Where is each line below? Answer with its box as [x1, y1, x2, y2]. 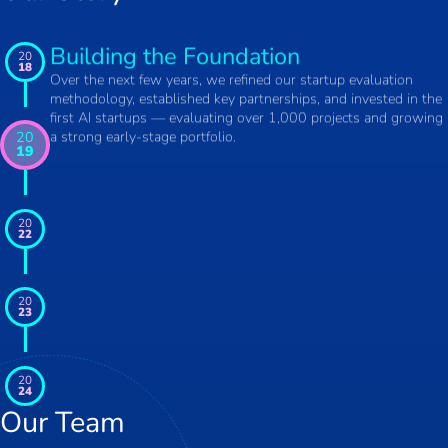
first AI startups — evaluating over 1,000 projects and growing [50, 107, 443, 127]
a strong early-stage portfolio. [50, 126, 236, 146]
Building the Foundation [50, 39, 300, 72]
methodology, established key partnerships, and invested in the [50, 88, 442, 108]
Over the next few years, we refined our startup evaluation [50, 69, 413, 89]
